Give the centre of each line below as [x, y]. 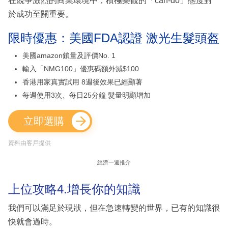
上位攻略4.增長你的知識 [74, 189]
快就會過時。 [33, 222]
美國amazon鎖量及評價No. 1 [69, 55]
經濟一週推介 [114, 162]
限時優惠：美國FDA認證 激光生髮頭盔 [114, 38]
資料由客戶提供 [30, 143]
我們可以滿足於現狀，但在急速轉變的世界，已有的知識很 [114, 208]
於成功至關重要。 [41, 14]
